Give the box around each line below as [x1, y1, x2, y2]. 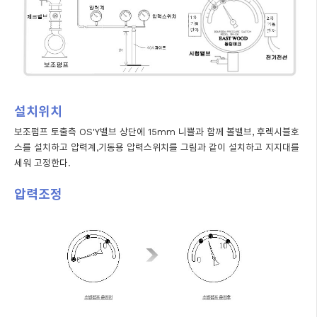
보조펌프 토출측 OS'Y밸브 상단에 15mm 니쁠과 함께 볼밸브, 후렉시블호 [14, 127, 299, 138]
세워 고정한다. [14, 158, 71, 169]
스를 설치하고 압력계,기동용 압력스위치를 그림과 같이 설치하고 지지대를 [14, 142, 299, 154]
